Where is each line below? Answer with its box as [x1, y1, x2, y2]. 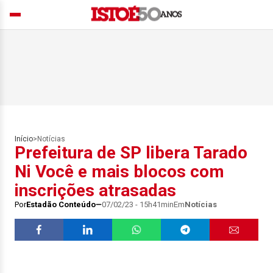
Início [15, 135, 33, 143]
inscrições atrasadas [15, 180, 176, 200]
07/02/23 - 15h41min [102, 200, 174, 209]
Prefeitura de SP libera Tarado [15, 143, 247, 163]
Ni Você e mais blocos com [15, 161, 224, 182]
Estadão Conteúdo [26, 200, 96, 209]
